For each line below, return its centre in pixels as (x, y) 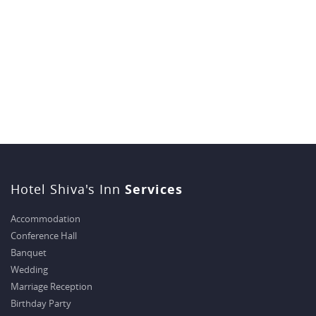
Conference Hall (44, 236)
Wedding (29, 269)
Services (152, 189)
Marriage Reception (51, 286)
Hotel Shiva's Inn (66, 189)
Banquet (29, 253)
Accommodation (45, 219)
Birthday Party (41, 303)
